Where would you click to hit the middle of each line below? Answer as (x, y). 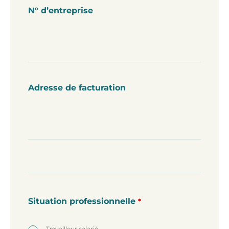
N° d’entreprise (61, 10)
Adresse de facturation (77, 87)
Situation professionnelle (82, 201)
